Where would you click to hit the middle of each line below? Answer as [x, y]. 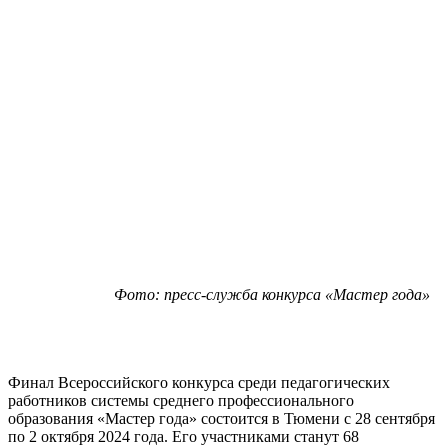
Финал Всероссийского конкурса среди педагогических [199, 382]
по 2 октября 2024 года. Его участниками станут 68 [183, 436]
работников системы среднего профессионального [181, 400]
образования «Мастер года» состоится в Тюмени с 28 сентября [221, 418]
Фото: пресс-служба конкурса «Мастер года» [272, 294]
